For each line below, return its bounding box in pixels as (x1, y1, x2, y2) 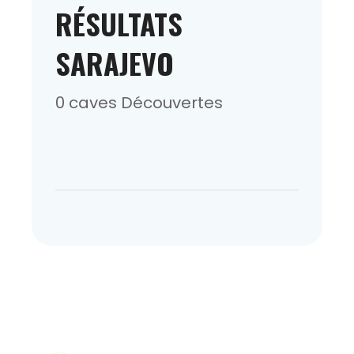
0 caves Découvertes (55, 91, 223, 114)
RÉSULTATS (55, 2, 183, 44)
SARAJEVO (55, 41, 174, 84)
